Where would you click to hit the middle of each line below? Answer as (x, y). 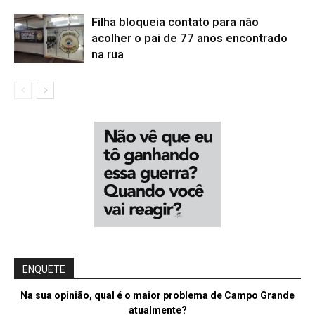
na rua (108, 54)
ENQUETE (44, 269)
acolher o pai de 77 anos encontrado (189, 38)
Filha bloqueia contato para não (175, 21)
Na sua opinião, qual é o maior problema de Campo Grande (157, 295)
